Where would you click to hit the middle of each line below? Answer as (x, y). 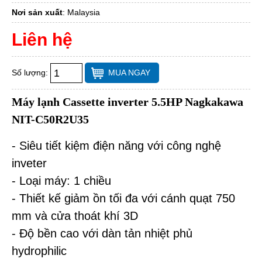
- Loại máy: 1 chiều (61, 181)
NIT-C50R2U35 (50, 120)
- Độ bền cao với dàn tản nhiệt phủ (102, 234)
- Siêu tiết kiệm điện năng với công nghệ (116, 146)
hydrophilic (39, 251)
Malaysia (84, 13)
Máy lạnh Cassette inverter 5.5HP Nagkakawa (127, 102)
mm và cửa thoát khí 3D (75, 216)
